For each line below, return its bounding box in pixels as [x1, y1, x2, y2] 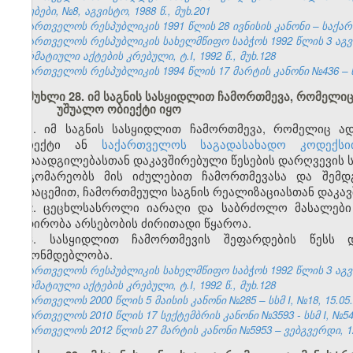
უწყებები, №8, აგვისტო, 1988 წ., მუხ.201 [12, 3, 210, 19]
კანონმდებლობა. [12, 246, 113, 263]
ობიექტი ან [12, 136, 102, 153]
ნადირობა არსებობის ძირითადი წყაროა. [12, 214, 251, 232]
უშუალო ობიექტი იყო [56, 101, 181, 118]
